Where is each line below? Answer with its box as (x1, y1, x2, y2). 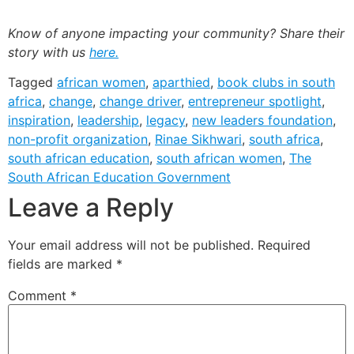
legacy (146, 112, 185, 129)
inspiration (8, 112, 70, 129)
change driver (100, 93, 181, 110)
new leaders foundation (192, 112, 333, 129)
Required (258, 237, 311, 254)
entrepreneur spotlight (188, 93, 322, 110)
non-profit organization (8, 131, 148, 148)
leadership (77, 112, 139, 129)
